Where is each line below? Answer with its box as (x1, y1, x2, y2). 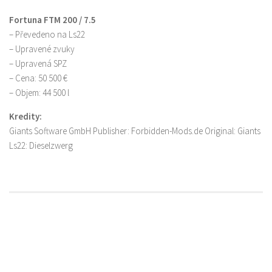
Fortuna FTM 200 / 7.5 (9, 14, 96, 26)
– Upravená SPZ (9, 58, 67, 70)
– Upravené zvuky (9, 43, 75, 55)
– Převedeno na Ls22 (9, 29, 85, 41)
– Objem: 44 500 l (9, 87, 69, 99)
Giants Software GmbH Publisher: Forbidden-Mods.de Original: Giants (9, 125, 260, 137)
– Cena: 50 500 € (9, 72, 67, 84)
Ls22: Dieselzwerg (9, 140, 73, 152)
